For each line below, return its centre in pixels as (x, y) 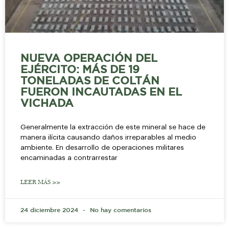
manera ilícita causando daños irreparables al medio (108, 137)
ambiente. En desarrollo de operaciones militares (102, 147)
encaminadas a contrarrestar (69, 157)
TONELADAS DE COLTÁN (90, 81)
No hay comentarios (120, 210)
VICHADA (47, 104)
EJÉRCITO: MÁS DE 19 (80, 70)
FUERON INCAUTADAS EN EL (101, 92)
